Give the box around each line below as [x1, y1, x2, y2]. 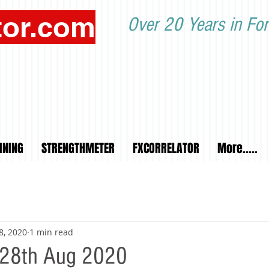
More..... [217, 139, 258, 157]
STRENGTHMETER [41, 139, 115, 157]
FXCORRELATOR [133, 139, 199, 157]
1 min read [29, 226, 73, 238]
